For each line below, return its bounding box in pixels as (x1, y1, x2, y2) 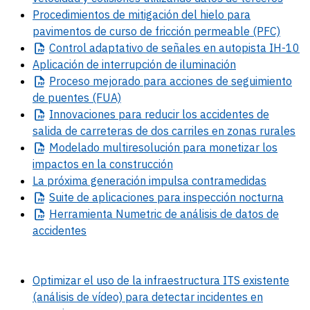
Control (49, 41, 86, 55)
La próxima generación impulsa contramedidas (33, 174, 266, 188)
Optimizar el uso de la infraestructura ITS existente (33, 273, 289, 288)
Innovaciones (49, 107, 116, 122)
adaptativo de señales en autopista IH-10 (86, 41, 300, 55)
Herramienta (49, 207, 113, 221)
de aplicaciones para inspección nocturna (74, 190, 284, 205)
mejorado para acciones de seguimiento (90, 74, 292, 89)
